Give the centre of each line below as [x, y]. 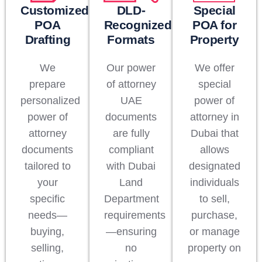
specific [48, 199]
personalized [50, 101]
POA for [215, 25]
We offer [214, 68]
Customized [55, 11]
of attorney [131, 85]
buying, [48, 232]
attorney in [214, 117]
